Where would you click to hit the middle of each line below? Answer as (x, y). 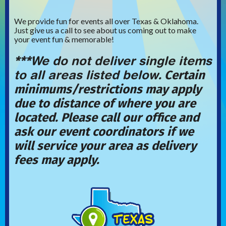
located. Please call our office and (107, 117)
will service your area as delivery (105, 146)
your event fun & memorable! (64, 39)
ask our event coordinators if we (104, 131)
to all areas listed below (86, 75)
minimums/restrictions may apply (108, 89)
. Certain (182, 75)
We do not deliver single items (121, 61)
